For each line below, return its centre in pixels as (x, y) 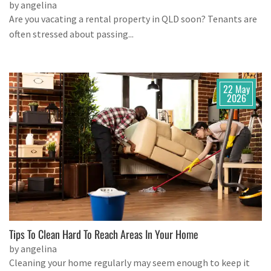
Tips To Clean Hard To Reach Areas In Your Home (104, 234)
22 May (236, 89)
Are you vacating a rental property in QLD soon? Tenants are (133, 18)
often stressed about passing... (71, 34)
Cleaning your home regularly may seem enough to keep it (129, 262)
